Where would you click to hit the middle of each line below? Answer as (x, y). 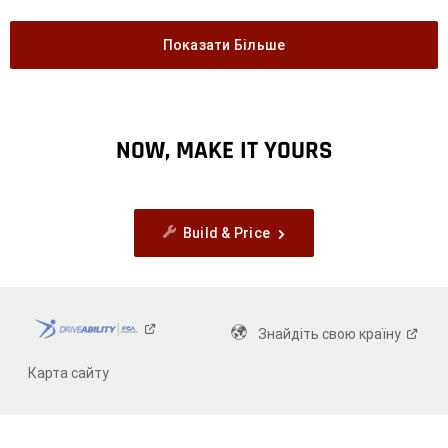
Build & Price (226, 233)
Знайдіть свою (309, 334)
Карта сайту (68, 373)
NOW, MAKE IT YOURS (224, 151)
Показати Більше (224, 45)
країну (380, 334)
